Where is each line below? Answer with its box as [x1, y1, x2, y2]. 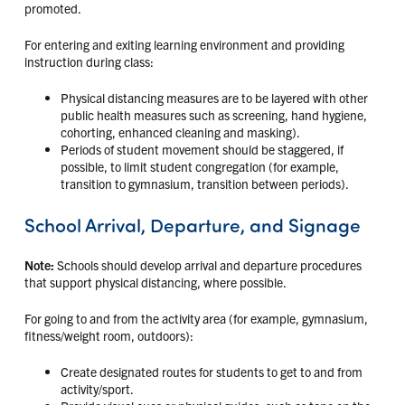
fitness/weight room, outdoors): [24, 326, 193, 344]
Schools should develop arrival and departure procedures [53, 256, 362, 273]
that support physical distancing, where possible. [24, 273, 287, 290]
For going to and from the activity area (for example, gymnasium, [24, 309, 368, 326]
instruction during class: [24, 52, 154, 70]
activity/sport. [60, 380, 134, 397]
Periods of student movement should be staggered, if [60, 140, 344, 157]
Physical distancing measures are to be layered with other [60, 89, 368, 106]
